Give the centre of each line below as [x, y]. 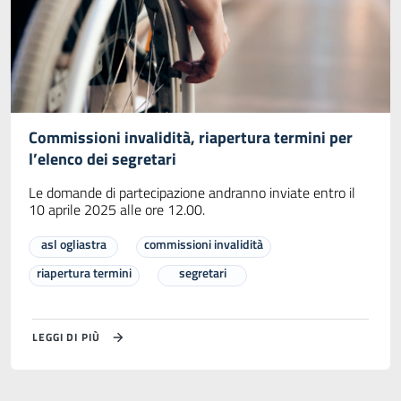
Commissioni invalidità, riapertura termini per [191, 137]
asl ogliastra [73, 243]
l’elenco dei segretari [102, 158]
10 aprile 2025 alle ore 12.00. [117, 209]
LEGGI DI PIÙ [66, 337]
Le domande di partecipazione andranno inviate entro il [192, 192]
